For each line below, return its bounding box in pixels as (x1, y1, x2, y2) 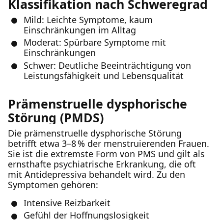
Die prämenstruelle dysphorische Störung (8, 127, 182, 139)
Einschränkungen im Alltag (24, 24, 136, 36)
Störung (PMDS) (8, 109, 104, 126)
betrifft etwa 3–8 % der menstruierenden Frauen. (8, 137, 209, 149)
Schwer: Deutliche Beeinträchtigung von (24, 59, 191, 71)
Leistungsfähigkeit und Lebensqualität (24, 69, 184, 82)
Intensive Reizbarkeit (24, 196, 110, 209)
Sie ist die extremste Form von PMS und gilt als (8, 147, 205, 160)
